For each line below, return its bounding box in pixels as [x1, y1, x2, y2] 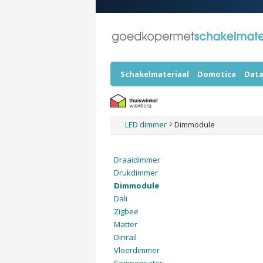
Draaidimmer [113, 154, 160, 165]
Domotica [197, 69, 236, 79]
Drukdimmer [113, 167, 158, 178]
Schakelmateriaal [120, 69, 189, 79]
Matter [113, 219, 137, 230]
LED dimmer [124, 119, 168, 130]
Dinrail [113, 232, 137, 242]
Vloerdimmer [113, 245, 160, 255]
